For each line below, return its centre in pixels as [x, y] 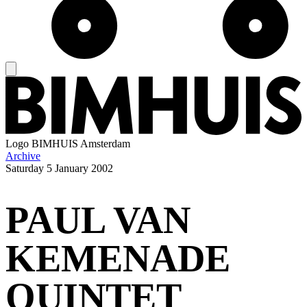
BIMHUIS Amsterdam [81, 144]
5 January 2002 [80, 169]
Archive [23, 156]
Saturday [25, 169]
